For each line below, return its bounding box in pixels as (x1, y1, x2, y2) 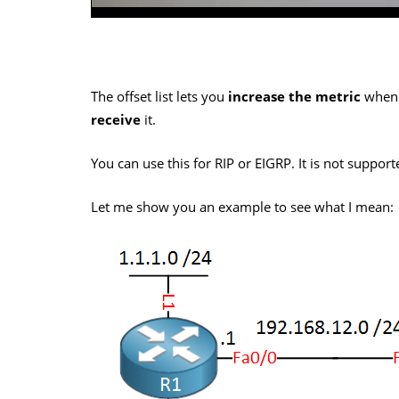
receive (91, 110, 141, 128)
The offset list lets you (91, 86, 228, 105)
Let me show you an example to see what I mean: (91, 197, 394, 216)
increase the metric (228, 86, 361, 105)
